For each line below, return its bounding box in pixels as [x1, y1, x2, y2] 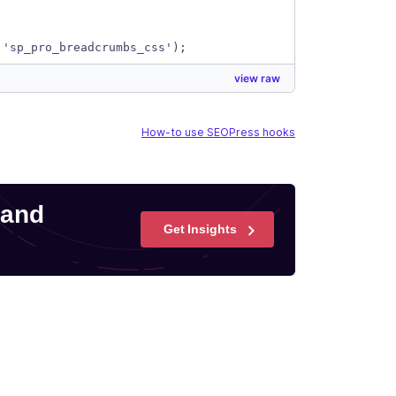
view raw [234, 71, 280, 85]
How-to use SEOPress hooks [141, 125, 295, 139]
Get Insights [163, 222, 237, 237]
